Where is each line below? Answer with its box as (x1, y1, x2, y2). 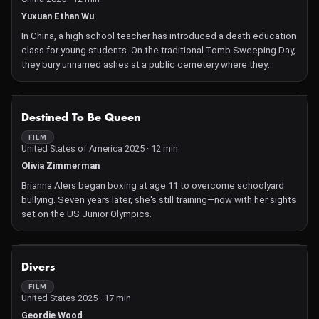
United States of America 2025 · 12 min (21, 143, 178, 154)
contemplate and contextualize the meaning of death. (21, 73, 251, 84)
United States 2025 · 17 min (21, 293, 131, 303)
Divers (21, 262, 56, 273)
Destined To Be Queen (21, 113, 141, 123)
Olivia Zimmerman (21, 160, 100, 171)
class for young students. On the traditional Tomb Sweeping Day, (21, 45, 296, 56)
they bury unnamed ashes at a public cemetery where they (21, 59, 268, 70)
